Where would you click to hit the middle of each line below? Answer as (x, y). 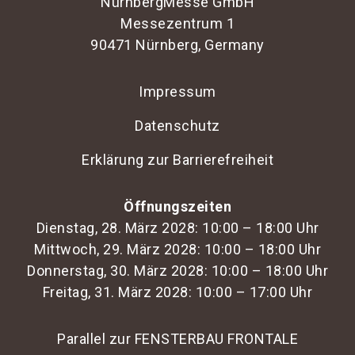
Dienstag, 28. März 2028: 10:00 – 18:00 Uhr (177, 228)
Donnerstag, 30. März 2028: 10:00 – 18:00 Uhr (177, 271)
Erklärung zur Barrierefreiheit (177, 160)
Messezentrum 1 (177, 24)
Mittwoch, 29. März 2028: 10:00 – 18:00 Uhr (177, 250)
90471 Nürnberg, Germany (177, 45)
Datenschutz (177, 126)
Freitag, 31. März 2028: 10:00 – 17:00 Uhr (177, 292)
